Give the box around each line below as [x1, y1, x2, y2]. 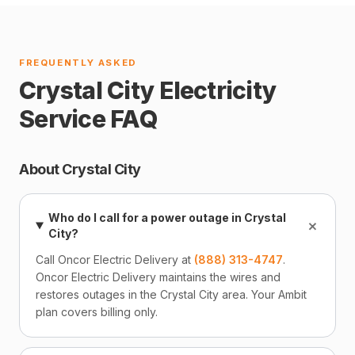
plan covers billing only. [36, 305, 158, 319]
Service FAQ [19, 105, 157, 133]
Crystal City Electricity [19, 76, 277, 105]
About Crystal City [19, 161, 141, 177]
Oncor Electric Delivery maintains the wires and [36, 270, 281, 284]
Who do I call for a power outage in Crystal [48, 211, 287, 224]
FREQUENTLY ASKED [19, 57, 137, 68]
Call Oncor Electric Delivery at [36, 253, 194, 266]
